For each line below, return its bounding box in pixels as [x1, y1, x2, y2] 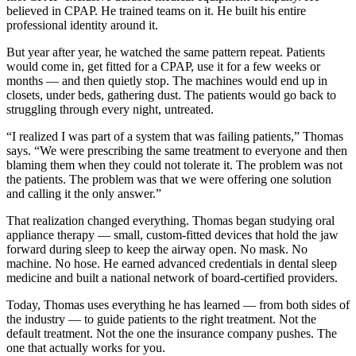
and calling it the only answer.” [6, 187, 161, 201]
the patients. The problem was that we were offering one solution [6, 172, 331, 187]
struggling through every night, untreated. [6, 103, 214, 117]
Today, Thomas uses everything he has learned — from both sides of [6, 298, 350, 312]
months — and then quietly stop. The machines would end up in [6, 74, 327, 88]
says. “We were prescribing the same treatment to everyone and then [6, 144, 347, 158]
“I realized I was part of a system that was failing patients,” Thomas [6, 130, 343, 144]
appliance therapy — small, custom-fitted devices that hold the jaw [6, 228, 339, 242]
